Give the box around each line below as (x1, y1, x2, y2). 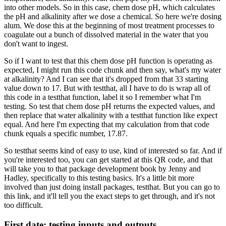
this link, (4, 192, 31, 201)
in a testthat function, (34, 93, 100, 102)
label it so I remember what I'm (102, 93, 201, 102)
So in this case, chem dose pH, (63, 3, 160, 12)
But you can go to (163, 183, 220, 192)
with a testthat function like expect (109, 111, 217, 120)
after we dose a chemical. (73, 12, 153, 21)
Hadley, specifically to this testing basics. (4, 174, 134, 183)
